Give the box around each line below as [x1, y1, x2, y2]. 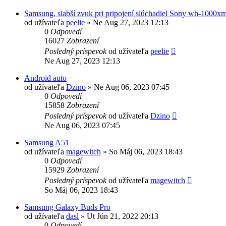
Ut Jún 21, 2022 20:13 [87, 211, 158, 220]
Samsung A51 [24, 138, 69, 147]
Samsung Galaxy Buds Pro [24, 202, 110, 211]
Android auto [24, 73, 67, 82]
